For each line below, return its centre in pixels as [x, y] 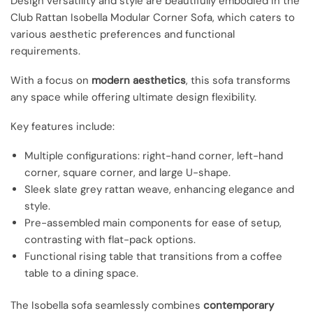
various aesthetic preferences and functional [123, 34]
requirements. [45, 51]
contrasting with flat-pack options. [110, 240]
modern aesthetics [139, 80]
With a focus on [51, 80]
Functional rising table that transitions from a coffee [153, 257]
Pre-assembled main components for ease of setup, [153, 223]
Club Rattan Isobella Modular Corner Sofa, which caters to [153, 17]
